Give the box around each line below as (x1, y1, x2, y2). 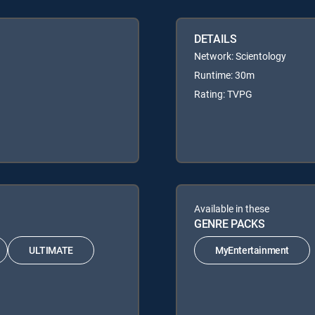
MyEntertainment (215, 243, 289, 257)
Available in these (194, 201, 269, 215)
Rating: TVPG (194, 86, 252, 101)
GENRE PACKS (194, 215, 265, 231)
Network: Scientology (194, 49, 286, 63)
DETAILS (194, 30, 237, 46)
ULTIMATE (29, 243, 73, 257)
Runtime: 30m (194, 67, 255, 82)
